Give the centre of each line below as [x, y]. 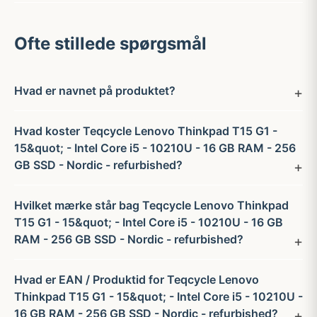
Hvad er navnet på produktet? [95, 91]
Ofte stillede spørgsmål [110, 44]
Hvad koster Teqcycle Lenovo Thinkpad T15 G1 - [146, 131]
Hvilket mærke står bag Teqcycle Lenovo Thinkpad [151, 205]
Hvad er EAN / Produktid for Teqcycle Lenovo [137, 279]
